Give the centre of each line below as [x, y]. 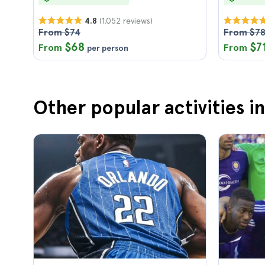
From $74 [59, 32]
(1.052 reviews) [126, 20]
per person [108, 48]
